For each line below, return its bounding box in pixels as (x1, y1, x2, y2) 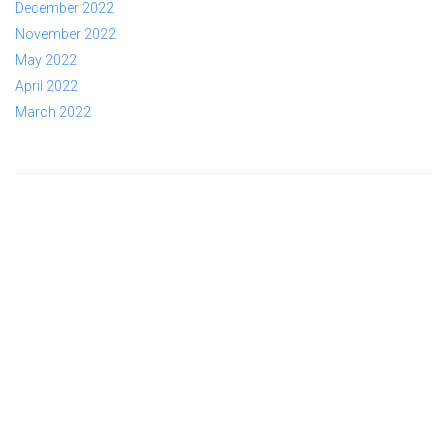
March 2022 (15, 104, 91, 121)
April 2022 (15, 78, 78, 95)
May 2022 (15, 52, 77, 69)
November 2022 (15, 26, 116, 43)
